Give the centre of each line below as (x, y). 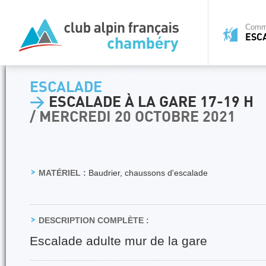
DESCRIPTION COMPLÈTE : (94, 220)
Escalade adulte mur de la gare (118, 241)
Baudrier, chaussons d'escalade (147, 173)
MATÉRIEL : (62, 173)
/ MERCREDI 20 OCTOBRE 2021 (133, 117)
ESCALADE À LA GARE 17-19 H (149, 102)
